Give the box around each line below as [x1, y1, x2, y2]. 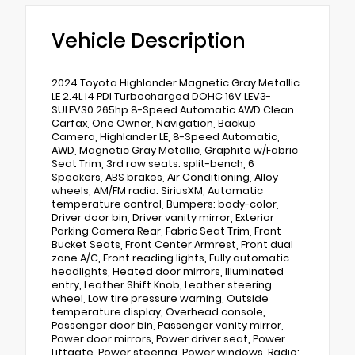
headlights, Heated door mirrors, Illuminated [52, 264, 284, 278]
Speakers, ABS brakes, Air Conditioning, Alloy [52, 170, 278, 184]
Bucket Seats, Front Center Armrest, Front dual [52, 237, 293, 251]
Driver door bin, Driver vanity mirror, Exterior [52, 210, 274, 224]
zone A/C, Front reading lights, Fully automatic [52, 250, 289, 265]
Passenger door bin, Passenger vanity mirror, [52, 318, 284, 332]
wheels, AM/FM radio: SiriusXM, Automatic [52, 183, 263, 197]
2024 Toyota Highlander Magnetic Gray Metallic [52, 75, 300, 90]
